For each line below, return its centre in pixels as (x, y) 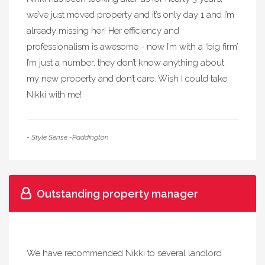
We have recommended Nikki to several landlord (124, 253)
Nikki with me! (54, 95)
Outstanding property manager (117, 194)
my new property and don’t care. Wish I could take (127, 79)
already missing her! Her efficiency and (103, 31)
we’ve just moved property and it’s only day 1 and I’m (130, 15)
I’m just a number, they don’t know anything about (125, 63)
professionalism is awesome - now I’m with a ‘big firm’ (132, 47)
